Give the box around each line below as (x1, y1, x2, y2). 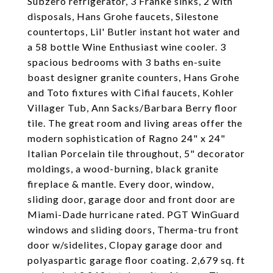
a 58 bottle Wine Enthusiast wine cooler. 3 (27, 41, 226, 52)
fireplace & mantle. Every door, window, (27, 178, 214, 190)
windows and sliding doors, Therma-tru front (27, 224, 239, 235)
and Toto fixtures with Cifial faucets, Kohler (27, 87, 234, 98)
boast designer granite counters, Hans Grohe (27, 71, 239, 83)
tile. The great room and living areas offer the (27, 117, 243, 129)
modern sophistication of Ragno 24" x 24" (27, 132, 225, 144)
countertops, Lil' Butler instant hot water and (27, 26, 240, 37)
